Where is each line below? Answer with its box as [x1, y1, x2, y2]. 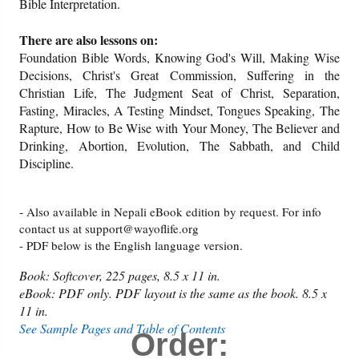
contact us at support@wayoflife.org [19, 220, 200, 236]
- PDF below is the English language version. [19, 236, 244, 253]
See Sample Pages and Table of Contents [19, 319, 226, 337]
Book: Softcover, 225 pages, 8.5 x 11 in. [19, 266, 221, 284]
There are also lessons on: [19, 30, 159, 49]
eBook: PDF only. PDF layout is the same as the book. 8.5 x [19, 284, 328, 301]
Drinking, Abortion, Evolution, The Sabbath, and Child [19, 136, 340, 154]
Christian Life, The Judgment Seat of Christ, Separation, [19, 83, 340, 101]
